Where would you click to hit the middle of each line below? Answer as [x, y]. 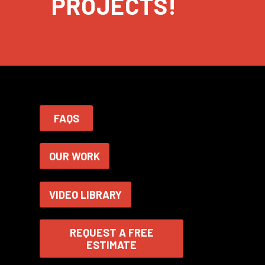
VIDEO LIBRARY [85, 194]
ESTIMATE [112, 245]
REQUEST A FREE [112, 233]
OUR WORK [75, 156]
